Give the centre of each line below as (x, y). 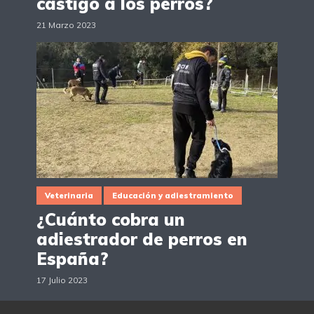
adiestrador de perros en (142, 239)
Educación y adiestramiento (173, 195)
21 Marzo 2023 (66, 25)
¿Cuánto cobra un (111, 219)
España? (73, 258)
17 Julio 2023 (62, 280)
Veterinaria (69, 195)
